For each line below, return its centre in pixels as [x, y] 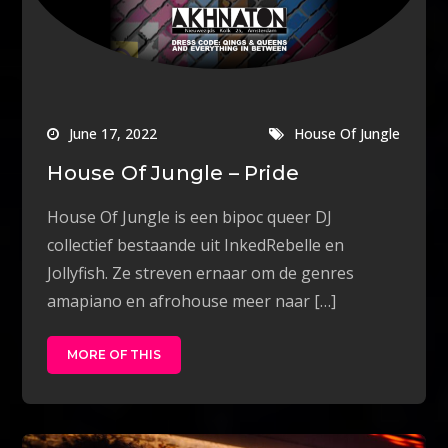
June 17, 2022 [113, 134]
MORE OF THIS [114, 355]
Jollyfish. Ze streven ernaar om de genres [201, 273]
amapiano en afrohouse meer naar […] [192, 301]
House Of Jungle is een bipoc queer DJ [190, 217]
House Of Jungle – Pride [173, 173]
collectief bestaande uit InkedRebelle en [196, 245]
